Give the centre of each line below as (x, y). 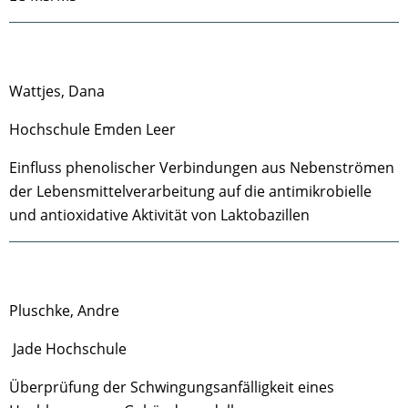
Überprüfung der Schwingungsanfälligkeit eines (172, 387)
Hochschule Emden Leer (92, 129)
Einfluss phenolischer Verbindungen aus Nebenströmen (202, 168)
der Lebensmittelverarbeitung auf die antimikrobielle (190, 191)
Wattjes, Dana (59, 91)
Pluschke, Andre (66, 311)
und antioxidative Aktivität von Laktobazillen (159, 215)
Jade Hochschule (68, 349)
